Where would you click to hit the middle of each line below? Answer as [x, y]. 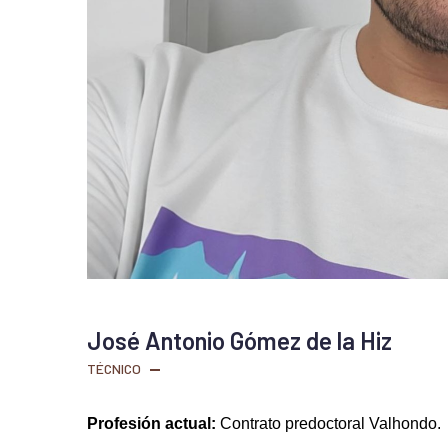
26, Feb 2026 [207, 368]
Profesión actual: [153, 423]
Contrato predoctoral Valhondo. [330, 423]
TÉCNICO [114, 368]
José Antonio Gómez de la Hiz [239, 340]
